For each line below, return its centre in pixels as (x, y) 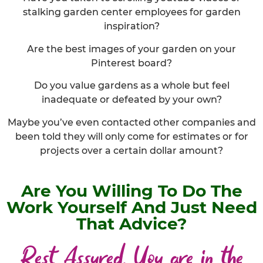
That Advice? (131, 223)
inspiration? (131, 26)
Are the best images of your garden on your (131, 49)
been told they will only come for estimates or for (131, 136)
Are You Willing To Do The (131, 190)
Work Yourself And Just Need (131, 207)
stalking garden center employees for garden (131, 12)
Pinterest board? (131, 63)
